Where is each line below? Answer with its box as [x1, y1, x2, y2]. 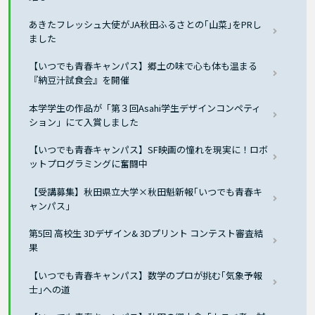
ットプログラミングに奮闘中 [29, 157, 148, 171]
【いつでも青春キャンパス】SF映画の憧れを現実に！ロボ [29, 143, 269, 157]
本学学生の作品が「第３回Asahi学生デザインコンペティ [29, 101, 262, 115]
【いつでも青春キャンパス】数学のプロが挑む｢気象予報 [29, 268, 263, 282]
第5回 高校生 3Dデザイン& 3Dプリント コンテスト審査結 [29, 226, 264, 240]
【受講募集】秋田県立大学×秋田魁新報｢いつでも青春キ [29, 184, 263, 198]
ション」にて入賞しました [29, 115, 139, 129]
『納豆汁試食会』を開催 [29, 73, 130, 87]
